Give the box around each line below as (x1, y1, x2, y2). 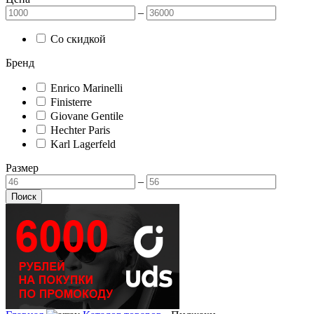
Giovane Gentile (48, 110, 123, 122)
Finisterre (48, 96, 92, 108)
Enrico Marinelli (48, 82, 123, 94)
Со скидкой (48, 33, 106, 45)
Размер (6, 162, 39, 174)
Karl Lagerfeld (48, 138, 116, 150)
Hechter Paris (48, 124, 110, 136)
